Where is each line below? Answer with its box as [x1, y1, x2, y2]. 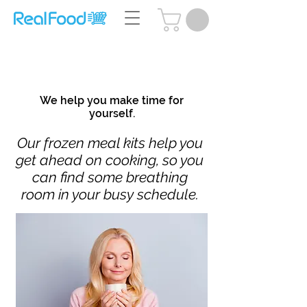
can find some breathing [32, 168, 188, 186]
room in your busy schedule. [21, 185, 199, 203]
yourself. [88, 106, 135, 120]
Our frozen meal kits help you [16, 134, 203, 151]
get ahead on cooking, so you [16, 151, 204, 169]
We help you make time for [40, 93, 184, 107]
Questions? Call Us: [12, 49, 119, 63]
